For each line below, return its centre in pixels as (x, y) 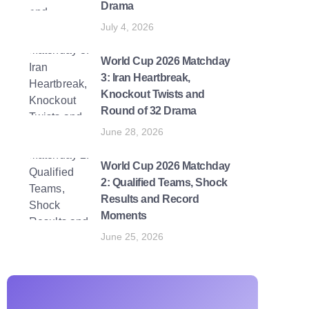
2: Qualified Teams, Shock (164, 182)
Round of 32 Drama (149, 110)
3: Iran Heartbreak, (146, 77)
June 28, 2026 (132, 131)
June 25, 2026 (132, 236)
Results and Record (150, 199)
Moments (124, 215)
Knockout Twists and (153, 94)
